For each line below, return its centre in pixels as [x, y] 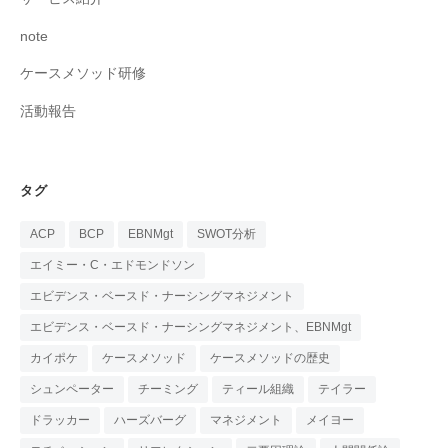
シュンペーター [72, 389]
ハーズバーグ [150, 420]
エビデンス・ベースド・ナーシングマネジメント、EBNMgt [190, 327]
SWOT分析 [226, 234]
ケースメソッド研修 [83, 74]
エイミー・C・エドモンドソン [112, 265]
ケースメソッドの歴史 [270, 358]
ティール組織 [258, 389]
